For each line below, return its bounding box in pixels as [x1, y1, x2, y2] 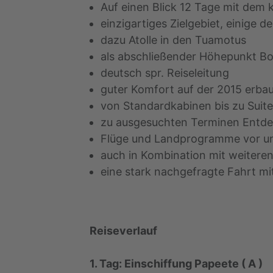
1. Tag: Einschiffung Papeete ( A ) [90, 257, 263, 271]
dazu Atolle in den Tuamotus [101, 34, 246, 47]
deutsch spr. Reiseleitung [101, 66, 229, 80]
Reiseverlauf [90, 224, 157, 238]
